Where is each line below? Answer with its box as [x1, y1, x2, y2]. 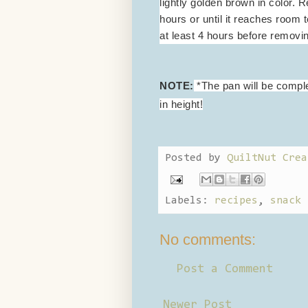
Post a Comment [177, 263, 273, 276]
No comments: [159, 230, 256, 248]
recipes [214, 195, 258, 206]
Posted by [165, 152, 227, 164]
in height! [159, 98, 203, 110]
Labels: [165, 195, 214, 206]
